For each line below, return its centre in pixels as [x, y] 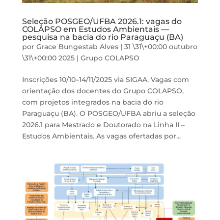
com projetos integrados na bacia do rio [93, 102]
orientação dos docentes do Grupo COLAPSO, [103, 91]
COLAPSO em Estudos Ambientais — [95, 29]
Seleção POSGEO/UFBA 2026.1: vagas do [102, 21]
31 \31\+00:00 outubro [161, 46]
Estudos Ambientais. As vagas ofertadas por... [101, 136]
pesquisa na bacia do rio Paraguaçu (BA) [102, 37]
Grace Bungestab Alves [77, 46]
